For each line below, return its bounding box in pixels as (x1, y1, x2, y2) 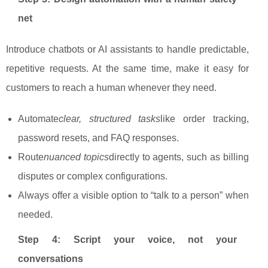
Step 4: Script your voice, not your (18, 234, 237, 245)
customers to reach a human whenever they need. (6, 83, 217, 93)
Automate (18, 114, 59, 124)
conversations (18, 254, 83, 264)
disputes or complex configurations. (18, 171, 167, 182)
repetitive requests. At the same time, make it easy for (6, 63, 249, 74)
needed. (18, 209, 53, 220)
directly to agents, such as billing (108, 152, 249, 163)
